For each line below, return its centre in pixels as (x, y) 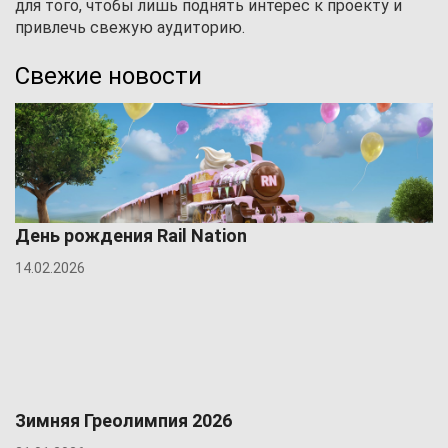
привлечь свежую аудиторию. (130, 28)
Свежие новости (108, 76)
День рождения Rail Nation (131, 236)
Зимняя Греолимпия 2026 (123, 421)
